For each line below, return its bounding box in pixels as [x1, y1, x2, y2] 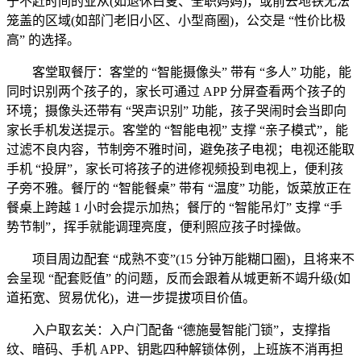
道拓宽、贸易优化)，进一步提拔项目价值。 [6, 291, 255, 305]
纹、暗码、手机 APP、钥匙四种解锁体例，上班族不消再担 [6, 342, 343, 356]
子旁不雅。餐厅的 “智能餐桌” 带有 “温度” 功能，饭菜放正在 [6, 181, 351, 195]
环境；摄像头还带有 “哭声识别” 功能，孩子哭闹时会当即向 [6, 104, 346, 118]
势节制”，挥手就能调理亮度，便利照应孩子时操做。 [6, 220, 309, 234]
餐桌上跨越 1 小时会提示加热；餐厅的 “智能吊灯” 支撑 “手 [6, 201, 342, 214]
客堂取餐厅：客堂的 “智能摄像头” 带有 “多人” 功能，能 [6, 65, 351, 79]
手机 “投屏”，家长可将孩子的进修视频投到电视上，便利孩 [6, 162, 343, 176]
